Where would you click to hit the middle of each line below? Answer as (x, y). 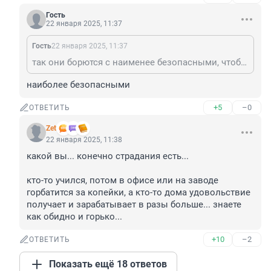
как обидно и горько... (74, 217)
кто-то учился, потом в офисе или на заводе (122, 181)
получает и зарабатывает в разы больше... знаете (134, 205)
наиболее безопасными (78, 85)
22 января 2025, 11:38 (84, 140)
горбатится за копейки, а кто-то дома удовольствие (139, 193)
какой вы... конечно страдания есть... (108, 156)
